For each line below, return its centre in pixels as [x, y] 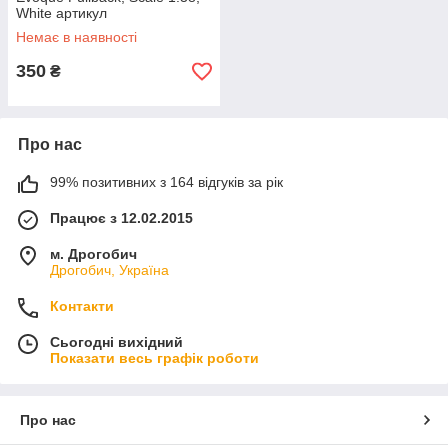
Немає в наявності [76, 37]
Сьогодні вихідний [116, 342]
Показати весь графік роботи [154, 358]
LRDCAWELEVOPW [79, 29]
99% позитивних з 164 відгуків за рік [166, 182]
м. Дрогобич [93, 254]
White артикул [61, 13]
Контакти [82, 306]
